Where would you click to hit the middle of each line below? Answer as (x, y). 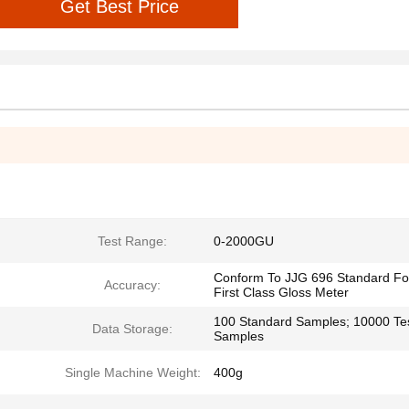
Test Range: (132, 241)
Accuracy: (132, 285)
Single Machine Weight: (132, 372)
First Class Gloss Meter (281, 292)
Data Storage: (132, 329)
